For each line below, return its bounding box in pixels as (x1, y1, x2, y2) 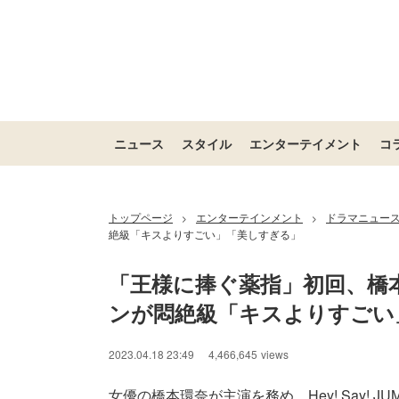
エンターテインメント (196, 209, 303, 224)
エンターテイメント (249, 134, 362, 152)
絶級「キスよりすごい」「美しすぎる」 (109, 226, 301, 241)
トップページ (109, 209, 173, 224)
